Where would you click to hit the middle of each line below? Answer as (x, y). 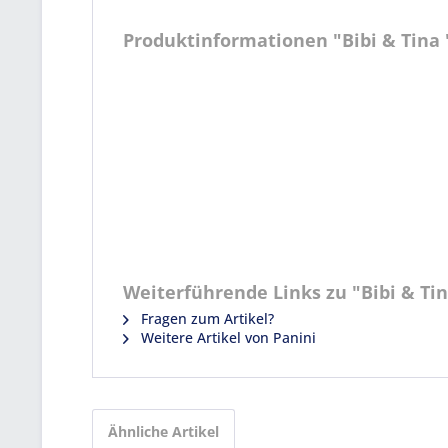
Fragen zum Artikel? (205, 318)
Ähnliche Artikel (163, 431)
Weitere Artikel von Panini (226, 337)
